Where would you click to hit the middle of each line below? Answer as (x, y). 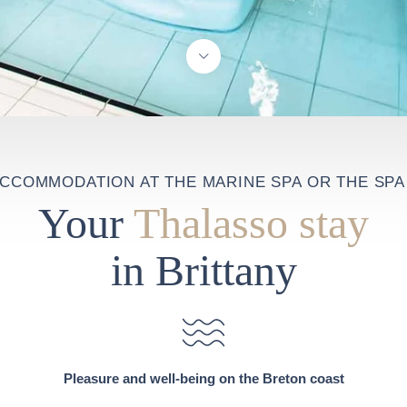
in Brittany (203, 271)
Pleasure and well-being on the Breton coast (203, 378)
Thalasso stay (251, 223)
